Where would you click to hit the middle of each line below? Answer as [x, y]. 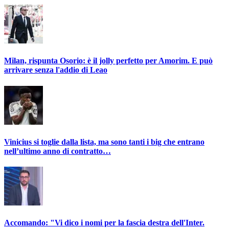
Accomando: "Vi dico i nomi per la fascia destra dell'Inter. [104, 223]
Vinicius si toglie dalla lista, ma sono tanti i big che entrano [104, 142]
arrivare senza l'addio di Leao [56, 70]
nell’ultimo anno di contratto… [58, 151]
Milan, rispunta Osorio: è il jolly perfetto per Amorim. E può [108, 61]
